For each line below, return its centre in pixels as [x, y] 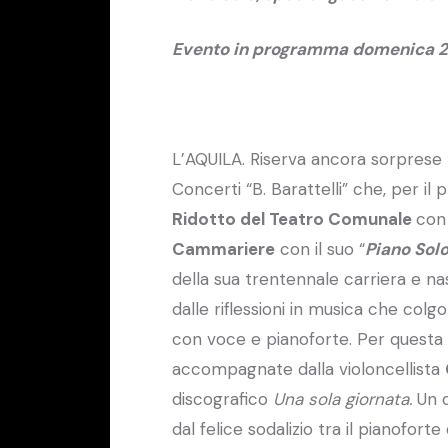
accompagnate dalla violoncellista [308, 368]
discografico [222, 398]
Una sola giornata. [345, 398]
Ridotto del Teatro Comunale [294, 218]
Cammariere [223, 248]
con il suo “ [320, 248]
